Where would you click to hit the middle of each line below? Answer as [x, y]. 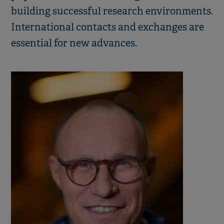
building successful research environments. [112, 11]
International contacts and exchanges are [107, 27]
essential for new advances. [74, 43]
